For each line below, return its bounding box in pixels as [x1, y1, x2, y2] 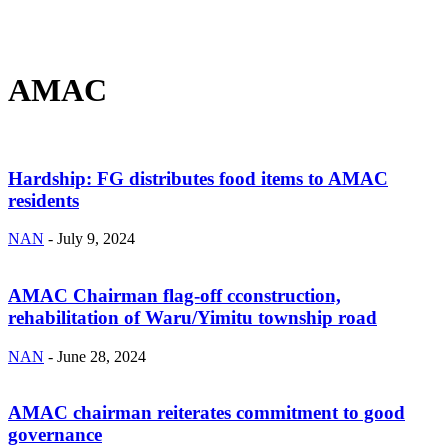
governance [8, 424, 102, 446]
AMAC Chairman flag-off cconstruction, [8, 285, 341, 307]
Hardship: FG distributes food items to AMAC [8, 167, 388, 189]
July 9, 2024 [57, 230, 135, 248]
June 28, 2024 [57, 347, 146, 365]
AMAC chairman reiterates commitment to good [8, 402, 405, 424]
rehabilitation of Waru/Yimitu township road [8, 307, 377, 329]
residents [8, 189, 79, 211]
